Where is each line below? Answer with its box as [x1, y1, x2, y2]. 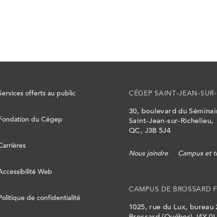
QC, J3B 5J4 [129, 127, 171, 135]
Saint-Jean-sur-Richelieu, [129, 118, 214, 125]
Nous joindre [129, 151, 168, 157]
